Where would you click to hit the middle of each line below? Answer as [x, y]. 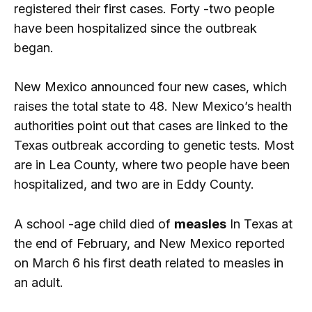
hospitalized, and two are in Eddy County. [134, 185]
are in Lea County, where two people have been [152, 165]
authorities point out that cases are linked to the [151, 126]
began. [34, 47]
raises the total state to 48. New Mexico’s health [153, 107]
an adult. [39, 283]
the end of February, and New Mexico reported [149, 244]
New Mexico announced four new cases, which [150, 87]
